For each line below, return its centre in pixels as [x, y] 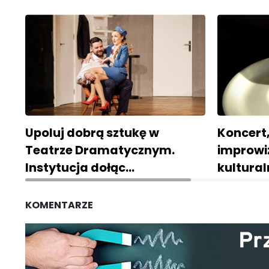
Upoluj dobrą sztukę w [92, 133]
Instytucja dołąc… [80, 168]
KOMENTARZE [59, 205]
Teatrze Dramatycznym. [100, 150]
